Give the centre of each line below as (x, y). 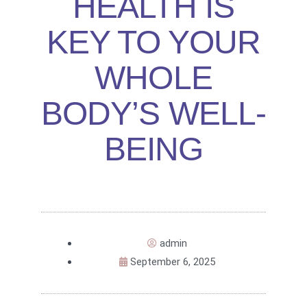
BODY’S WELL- (153, 114)
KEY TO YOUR (153, 42)
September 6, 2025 (173, 262)
